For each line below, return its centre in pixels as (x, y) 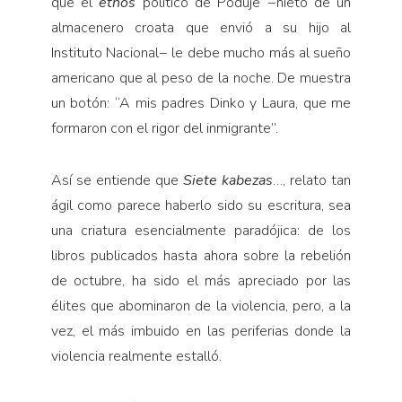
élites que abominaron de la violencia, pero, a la (201, 306)
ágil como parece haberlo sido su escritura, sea (201, 205)
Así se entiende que (117, 180)
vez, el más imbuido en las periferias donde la (201, 331)
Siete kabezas (228, 180)
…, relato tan (312, 180)
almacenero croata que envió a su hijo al (201, 27)
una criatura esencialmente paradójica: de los (201, 230)
